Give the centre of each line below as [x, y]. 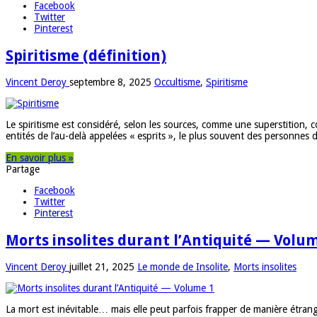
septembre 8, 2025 [110, 82]
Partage [23, 169]
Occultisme [177, 82]
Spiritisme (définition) [86, 55]
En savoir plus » [40, 158]
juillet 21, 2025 [102, 267]
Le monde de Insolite [183, 267]
